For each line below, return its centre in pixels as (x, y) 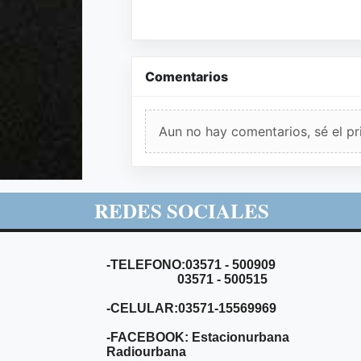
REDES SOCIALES (182, 210)
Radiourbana (146, 351)
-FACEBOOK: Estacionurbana (198, 337)
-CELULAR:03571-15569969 (191, 308)
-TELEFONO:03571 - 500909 (193, 264)
